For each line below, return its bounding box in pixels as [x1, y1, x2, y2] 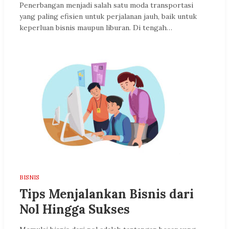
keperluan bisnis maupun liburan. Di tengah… [19, 22, 172, 32]
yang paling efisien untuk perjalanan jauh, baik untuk [19, 11, 197, 21]
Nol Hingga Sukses [19, 201, 130, 217]
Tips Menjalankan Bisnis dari [19, 186, 194, 202]
